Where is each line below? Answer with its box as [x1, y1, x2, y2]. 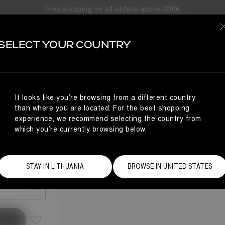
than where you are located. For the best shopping [15, 104, 190, 113]
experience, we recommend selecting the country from [15, 115, 201, 123]
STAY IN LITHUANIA [26, 162, 84, 171]
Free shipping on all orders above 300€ [45, 5, 180, 14]
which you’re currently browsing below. [15, 125, 147, 134]
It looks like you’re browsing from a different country [15, 93, 196, 102]
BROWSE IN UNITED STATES [128, 162, 212, 171]
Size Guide [8, 157, 46, 165]
